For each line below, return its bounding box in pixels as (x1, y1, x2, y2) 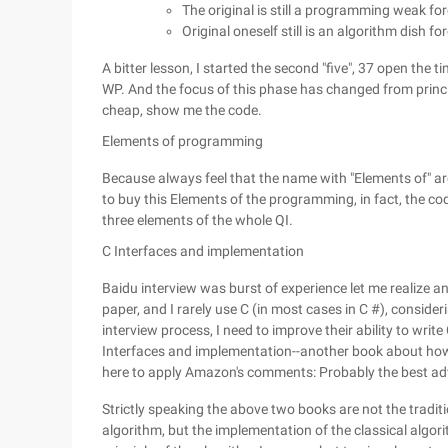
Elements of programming (102, 133, 263, 149)
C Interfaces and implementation (102, 243, 304, 259)
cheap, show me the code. (102, 102, 262, 118)
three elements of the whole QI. (102, 212, 293, 228)
